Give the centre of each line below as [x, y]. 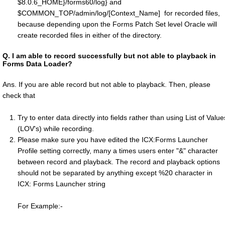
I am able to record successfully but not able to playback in [114, 56]
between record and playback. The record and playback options [119, 162]
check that [19, 96]
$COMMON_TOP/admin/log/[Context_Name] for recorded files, [119, 13]
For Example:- [40, 206]
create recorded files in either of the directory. [90, 35]
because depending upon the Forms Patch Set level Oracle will [117, 24]
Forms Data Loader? [37, 64]
